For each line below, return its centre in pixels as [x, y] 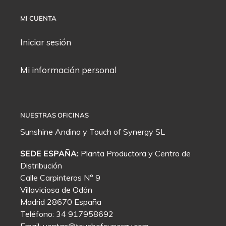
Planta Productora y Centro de [135, 154]
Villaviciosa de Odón [56, 190]
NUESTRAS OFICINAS [54, 115]
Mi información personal [68, 70]
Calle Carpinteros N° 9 [60, 178]
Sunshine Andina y [55, 131]
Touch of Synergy [121, 131]
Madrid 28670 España [61, 202]
